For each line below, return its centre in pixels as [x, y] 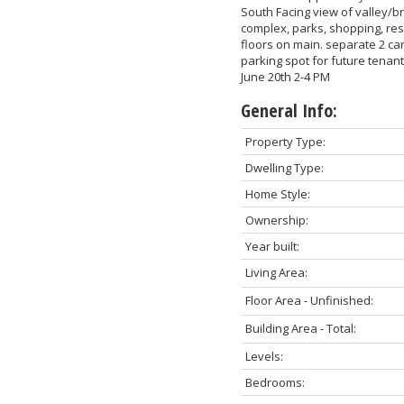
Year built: [272, 246]
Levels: [264, 356]
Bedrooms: [275, 382]
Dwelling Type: [284, 167]
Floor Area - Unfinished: [309, 300]
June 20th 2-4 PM [285, 76]
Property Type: [285, 141]
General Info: [289, 110]
